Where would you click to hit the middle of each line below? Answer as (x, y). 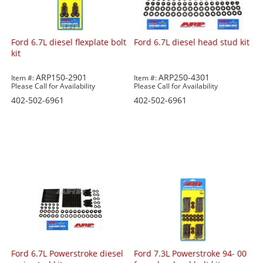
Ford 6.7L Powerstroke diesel (68, 254)
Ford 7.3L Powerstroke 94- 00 (190, 254)
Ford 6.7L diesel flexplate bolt (69, 42)
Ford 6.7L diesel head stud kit (192, 42)
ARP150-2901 (62, 77)
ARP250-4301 (184, 77)
